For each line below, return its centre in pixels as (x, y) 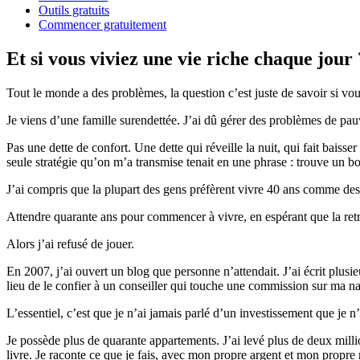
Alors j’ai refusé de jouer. (70, 243)
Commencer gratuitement (102, 25)
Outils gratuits (74, 10)
